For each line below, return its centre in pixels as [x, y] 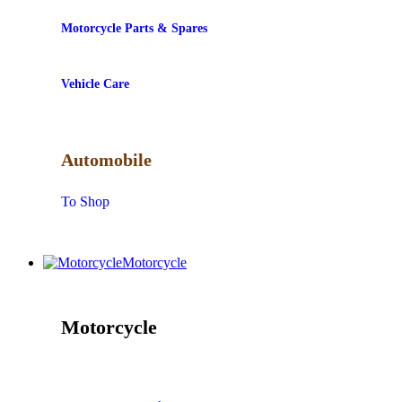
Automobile [106, 159]
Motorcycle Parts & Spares [134, 29]
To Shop [85, 202]
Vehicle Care [95, 84]
